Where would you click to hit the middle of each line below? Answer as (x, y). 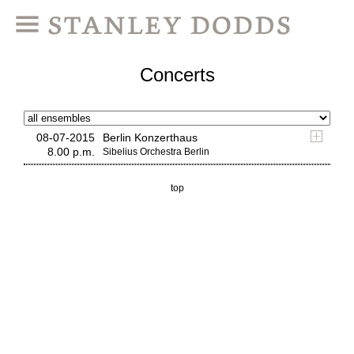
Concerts (177, 75)
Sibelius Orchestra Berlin (156, 152)
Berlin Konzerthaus (150, 137)
